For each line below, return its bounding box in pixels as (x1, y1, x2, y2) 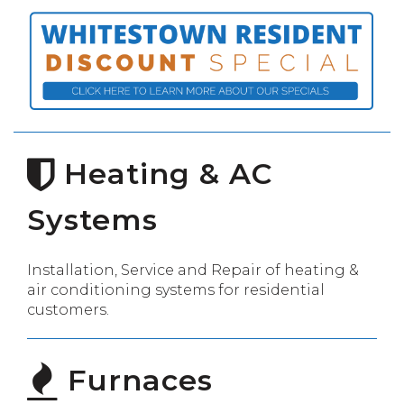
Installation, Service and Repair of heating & (27, 261, 359, 279)
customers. (27, 300, 109, 318)
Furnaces (59, 362, 213, 398)
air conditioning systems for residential (27, 280, 325, 298)
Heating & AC (55, 155, 272, 191)
